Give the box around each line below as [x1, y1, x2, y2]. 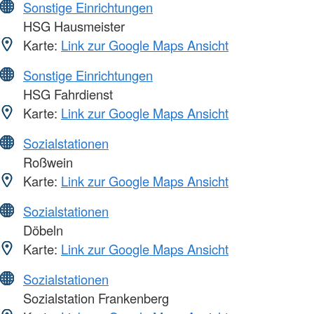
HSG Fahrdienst [20, 84, 113, 103]
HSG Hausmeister [20, 16, 125, 35]
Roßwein [20, 152, 73, 171]
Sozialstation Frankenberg [20, 288, 169, 307]
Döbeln [20, 220, 63, 239]
